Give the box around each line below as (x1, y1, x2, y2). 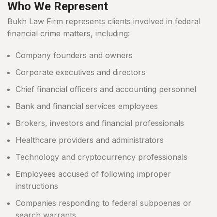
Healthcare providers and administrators (15, 135, 164, 145)
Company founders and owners (15, 50, 133, 61)
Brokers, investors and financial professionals (15, 118, 184, 128)
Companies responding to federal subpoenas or (15, 198, 191, 208)
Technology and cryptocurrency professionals (15, 152, 187, 162)
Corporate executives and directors (15, 67, 145, 77)
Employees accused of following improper (15, 169, 171, 179)
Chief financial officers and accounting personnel (15, 84, 196, 94)
